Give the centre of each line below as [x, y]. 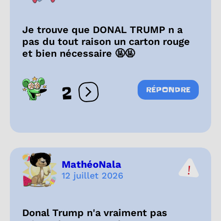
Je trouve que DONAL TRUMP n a [102, 29]
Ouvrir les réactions [126, 96]
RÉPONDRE [168, 90]
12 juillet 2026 [92, 176]
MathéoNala [92, 165]
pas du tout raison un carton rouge [106, 41]
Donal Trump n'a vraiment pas [95, 212]
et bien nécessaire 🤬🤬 [78, 53]
